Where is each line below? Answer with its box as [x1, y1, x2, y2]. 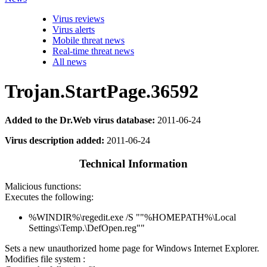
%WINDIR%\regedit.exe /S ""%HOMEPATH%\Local [29, 212, 236, 223]
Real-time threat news [52, 46, 134, 57]
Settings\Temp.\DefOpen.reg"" [29, 223, 145, 234]
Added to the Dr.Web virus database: [5, 115, 155, 125]
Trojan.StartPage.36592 [5, 80, 198, 102]
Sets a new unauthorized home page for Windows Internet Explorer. [5, 243, 259, 254]
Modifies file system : [5, 254, 85, 265]
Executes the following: [5, 192, 94, 203]
